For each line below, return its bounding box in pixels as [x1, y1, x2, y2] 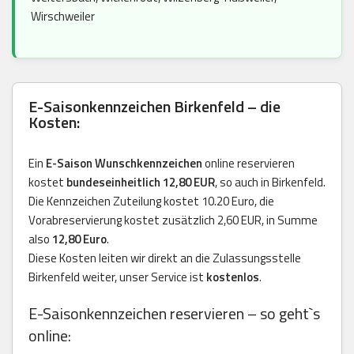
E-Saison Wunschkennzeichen [46, 153, 202, 172]
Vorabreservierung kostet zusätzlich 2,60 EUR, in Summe [28, 210, 318, 229]
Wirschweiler [31, 6, 95, 25]
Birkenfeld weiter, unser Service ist [28, 267, 206, 286]
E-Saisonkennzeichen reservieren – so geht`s [28, 300, 320, 326]
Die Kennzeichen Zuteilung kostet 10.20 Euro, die [28, 191, 274, 210]
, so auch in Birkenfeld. [215, 172, 326, 191]
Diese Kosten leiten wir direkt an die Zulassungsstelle [28, 248, 301, 267]
